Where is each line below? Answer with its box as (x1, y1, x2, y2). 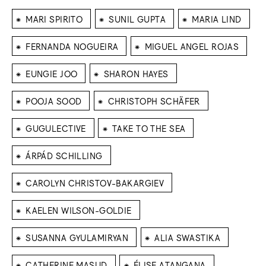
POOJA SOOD (26, 95, 82, 106)
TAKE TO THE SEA (112, 122, 186, 133)
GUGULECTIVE (26, 122, 86, 133)
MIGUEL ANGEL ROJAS (144, 40, 239, 51)
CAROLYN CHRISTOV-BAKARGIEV (26, 177, 164, 188)
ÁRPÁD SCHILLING (26, 150, 103, 160)
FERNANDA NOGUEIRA (26, 40, 119, 51)
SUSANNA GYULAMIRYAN (26, 232, 129, 242)
